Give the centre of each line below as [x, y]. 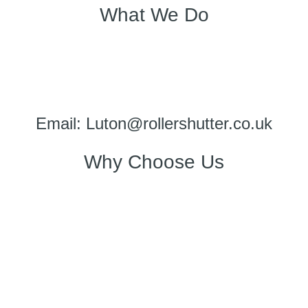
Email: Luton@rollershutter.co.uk [154, 123]
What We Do [154, 15]
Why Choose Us [154, 162]
